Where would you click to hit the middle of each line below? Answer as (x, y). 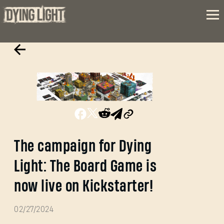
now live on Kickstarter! (83, 187)
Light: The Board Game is (85, 167)
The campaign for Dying (83, 147)
